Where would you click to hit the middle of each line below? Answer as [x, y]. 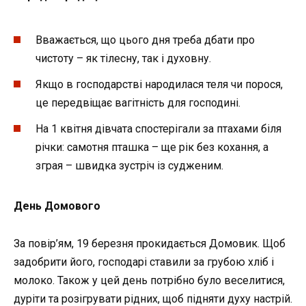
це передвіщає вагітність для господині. [138, 103]
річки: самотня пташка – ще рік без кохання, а [152, 148]
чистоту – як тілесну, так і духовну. [123, 58]
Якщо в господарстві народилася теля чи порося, [159, 85]
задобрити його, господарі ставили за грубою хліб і [144, 262]
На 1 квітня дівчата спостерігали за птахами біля [158, 129]
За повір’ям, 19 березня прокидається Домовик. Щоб [150, 243]
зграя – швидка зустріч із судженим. [129, 166]
